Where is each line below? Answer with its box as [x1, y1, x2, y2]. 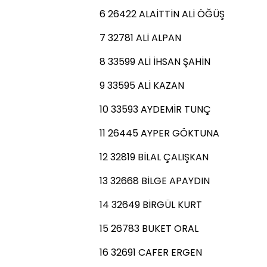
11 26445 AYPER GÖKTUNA [100, 126, 219, 140]
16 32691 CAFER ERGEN [100, 246, 202, 259]
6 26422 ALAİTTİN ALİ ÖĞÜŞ [100, 7, 225, 21]
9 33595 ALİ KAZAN [100, 79, 184, 92]
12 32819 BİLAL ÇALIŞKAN [100, 150, 209, 164]
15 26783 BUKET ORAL [100, 222, 198, 235]
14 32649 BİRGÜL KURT [100, 198, 202, 212]
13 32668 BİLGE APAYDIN [100, 174, 210, 188]
